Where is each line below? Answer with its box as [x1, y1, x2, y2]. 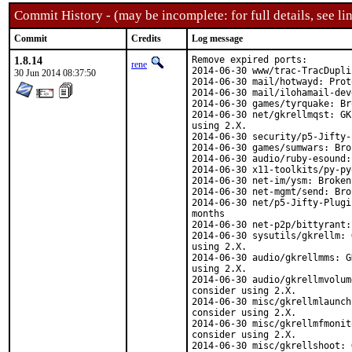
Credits [131, 33, 161, 44]
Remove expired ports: [192, 54, 307, 65]
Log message [192, 33, 243, 44]
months [192, 208, 225, 219]
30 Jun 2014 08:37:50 [14, 68, 96, 79]
